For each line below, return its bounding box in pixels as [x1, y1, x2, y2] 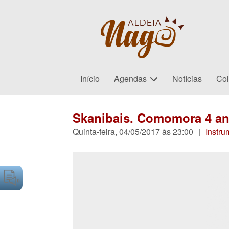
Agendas [114, 73, 147, 84]
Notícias [172, 73, 202, 84]
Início [80, 73, 100, 84]
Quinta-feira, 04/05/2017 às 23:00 [73, 126, 193, 138]
